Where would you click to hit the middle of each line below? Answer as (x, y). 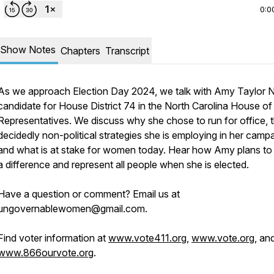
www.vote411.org (147, 238)
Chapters (80, 51)
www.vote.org (223, 238)
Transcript (127, 51)
